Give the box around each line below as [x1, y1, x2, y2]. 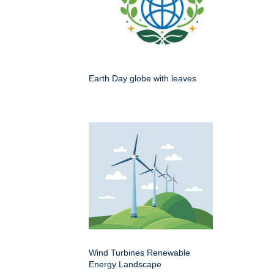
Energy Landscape [89, 259, 161, 269]
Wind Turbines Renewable [89, 247, 190, 257]
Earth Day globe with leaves [89, 73, 196, 83]
